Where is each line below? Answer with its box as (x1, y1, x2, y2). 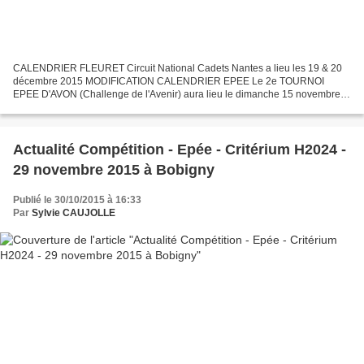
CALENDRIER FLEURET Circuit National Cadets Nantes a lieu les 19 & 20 (13, 63, 342, 75)
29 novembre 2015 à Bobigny (13, 162, 214, 179)
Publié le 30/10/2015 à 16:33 (13, 194, 141, 206)
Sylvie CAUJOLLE (32, 207, 115, 219)
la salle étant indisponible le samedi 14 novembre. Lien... (13, 102, 264, 114)
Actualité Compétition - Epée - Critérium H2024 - (13, 141, 346, 158)
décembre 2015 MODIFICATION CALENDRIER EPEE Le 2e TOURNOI (13, 76, 324, 88)
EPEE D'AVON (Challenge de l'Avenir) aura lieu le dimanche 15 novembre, (13, 89, 343, 101)
